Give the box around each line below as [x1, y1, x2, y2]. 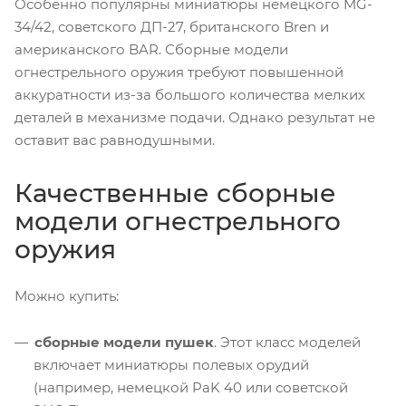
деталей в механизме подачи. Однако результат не [14, 108, 375, 126]
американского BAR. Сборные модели [14, 40, 288, 58]
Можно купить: [14, 286, 119, 304]
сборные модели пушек [34, 333, 214, 351]
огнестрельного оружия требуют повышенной [14, 63, 343, 81]
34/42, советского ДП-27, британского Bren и [14, 17, 329, 35]
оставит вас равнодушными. [14, 130, 215, 149]
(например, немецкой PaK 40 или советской [34, 378, 348, 396]
